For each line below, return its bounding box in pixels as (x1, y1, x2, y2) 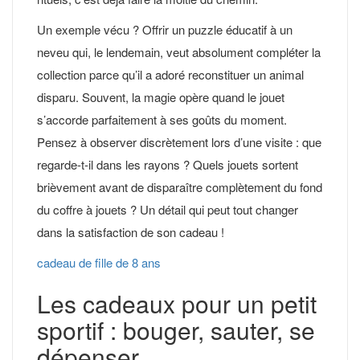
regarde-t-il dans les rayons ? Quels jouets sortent (37, 155, 298, 173)
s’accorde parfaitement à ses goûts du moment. (37, 110, 287, 128)
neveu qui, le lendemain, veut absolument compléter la (37, 43, 321, 60)
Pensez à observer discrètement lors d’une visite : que (37, 133, 321, 150)
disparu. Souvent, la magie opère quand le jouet (37, 88, 284, 105)
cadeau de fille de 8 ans (37, 253, 161, 271)
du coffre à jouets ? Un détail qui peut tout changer (37, 200, 298, 218)
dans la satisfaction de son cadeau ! (37, 223, 224, 240)
